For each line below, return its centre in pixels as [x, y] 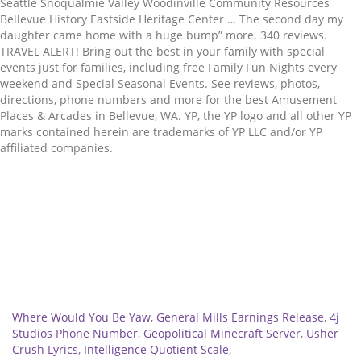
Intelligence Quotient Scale [156, 349]
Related [44, 270]
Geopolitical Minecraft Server [222, 333]
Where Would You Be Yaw [81, 317]
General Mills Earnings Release [240, 317]
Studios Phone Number [75, 333]
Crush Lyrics [45, 349]
